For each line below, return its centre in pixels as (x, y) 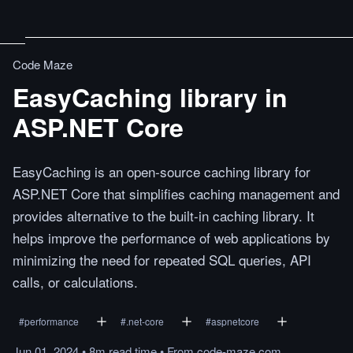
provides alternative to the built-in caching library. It (163, 216)
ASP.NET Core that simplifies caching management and (176, 193)
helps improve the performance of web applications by (171, 238)
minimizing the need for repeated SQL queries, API (162, 260)
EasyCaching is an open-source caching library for (162, 171)
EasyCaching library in (150, 97)
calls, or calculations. (75, 282)
